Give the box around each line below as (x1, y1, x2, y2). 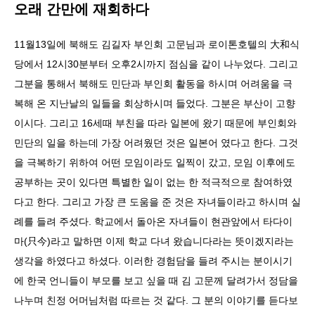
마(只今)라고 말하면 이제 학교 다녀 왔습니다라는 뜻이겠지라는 (14, 236, 294, 247)
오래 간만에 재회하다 (14, 1, 149, 17)
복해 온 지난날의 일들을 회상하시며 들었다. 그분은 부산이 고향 (14, 98, 295, 109)
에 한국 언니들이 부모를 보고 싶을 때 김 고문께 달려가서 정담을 (14, 275, 298, 286)
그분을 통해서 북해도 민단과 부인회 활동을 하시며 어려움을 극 (14, 78, 292, 89)
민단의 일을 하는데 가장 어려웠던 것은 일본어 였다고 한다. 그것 (14, 137, 298, 148)
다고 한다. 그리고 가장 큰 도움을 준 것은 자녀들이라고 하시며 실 (14, 196, 301, 207)
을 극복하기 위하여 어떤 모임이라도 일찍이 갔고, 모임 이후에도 (14, 157, 295, 168)
